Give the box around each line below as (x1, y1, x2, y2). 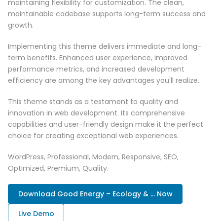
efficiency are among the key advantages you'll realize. (8, 75, 199, 86)
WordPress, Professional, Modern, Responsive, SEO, (8, 152, 179, 162)
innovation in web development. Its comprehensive (8, 108, 185, 118)
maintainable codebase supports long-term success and (8, 9, 206, 19)
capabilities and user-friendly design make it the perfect (8, 119, 203, 130)
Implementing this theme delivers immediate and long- (8, 41, 201, 52)
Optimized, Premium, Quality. (8, 163, 109, 174)
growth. (8, 20, 34, 31)
